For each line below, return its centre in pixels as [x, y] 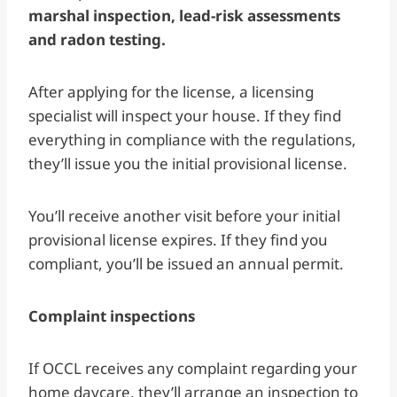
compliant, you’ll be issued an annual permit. [188, 263]
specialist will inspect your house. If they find [185, 115]
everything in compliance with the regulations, [192, 139]
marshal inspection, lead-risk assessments [184, 15]
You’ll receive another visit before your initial [184, 215]
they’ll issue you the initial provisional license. [190, 163]
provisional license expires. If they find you [178, 239]
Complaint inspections [112, 315]
